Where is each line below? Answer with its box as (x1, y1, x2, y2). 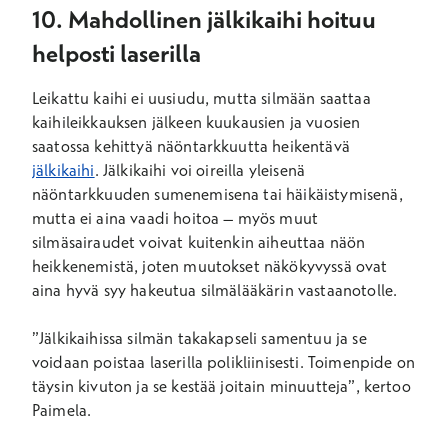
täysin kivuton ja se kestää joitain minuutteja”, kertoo (32, 376, 411, 396)
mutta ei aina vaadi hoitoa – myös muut (32, 208, 319, 228)
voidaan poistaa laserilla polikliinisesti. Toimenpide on (32, 352, 415, 372)
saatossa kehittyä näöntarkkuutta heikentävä (32, 136, 350, 156)
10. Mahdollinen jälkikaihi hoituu (32, 4, 376, 34)
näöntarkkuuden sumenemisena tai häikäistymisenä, (32, 184, 403, 204)
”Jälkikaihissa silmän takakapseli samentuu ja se (32, 328, 367, 348)
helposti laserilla (32, 38, 201, 68)
